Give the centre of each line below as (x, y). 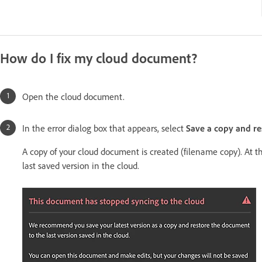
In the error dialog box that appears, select (104, 128)
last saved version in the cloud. (82, 166)
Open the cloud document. (73, 97)
